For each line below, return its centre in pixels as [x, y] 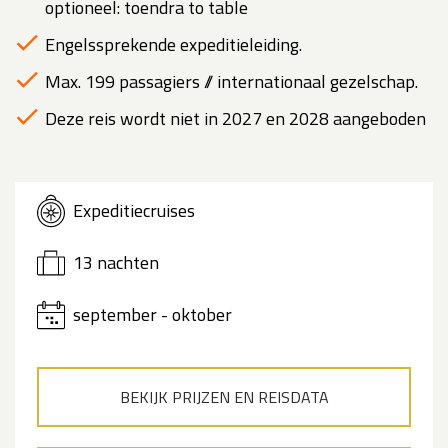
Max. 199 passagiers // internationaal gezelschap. [231, 81]
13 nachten [115, 263]
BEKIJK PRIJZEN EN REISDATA [224, 396]
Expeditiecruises [133, 211]
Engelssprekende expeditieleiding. [173, 44]
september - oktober [152, 315]
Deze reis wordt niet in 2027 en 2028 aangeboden [235, 118]
